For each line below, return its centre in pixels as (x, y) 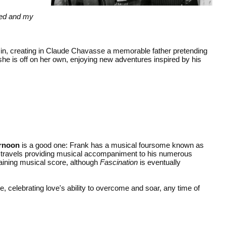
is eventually (159, 162)
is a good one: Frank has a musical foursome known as (112, 145)
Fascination (119, 162)
